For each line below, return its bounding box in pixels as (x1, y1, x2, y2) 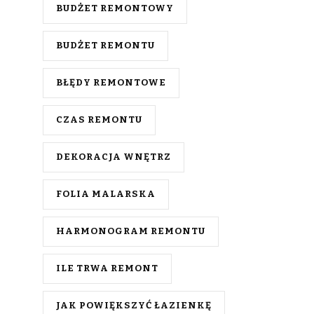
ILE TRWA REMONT (56, 262, 158, 274)
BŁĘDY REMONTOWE (56, 76, 166, 88)
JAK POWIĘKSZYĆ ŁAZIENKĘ (56, 299, 212, 311)
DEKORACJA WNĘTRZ (56, 151, 171, 163)
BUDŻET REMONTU (56, 39, 155, 51)
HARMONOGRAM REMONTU (56, 225, 205, 237)
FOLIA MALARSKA (56, 188, 156, 200)
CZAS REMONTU (56, 114, 142, 125)
